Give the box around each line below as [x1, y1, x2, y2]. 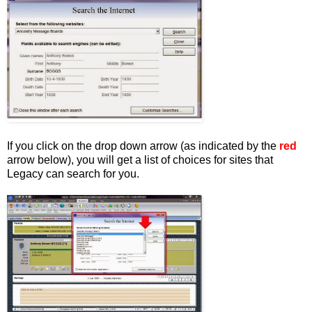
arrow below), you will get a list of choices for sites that [7, 154, 273, 166]
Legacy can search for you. [7, 168, 139, 180]
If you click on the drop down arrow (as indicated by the [7, 140, 279, 153]
